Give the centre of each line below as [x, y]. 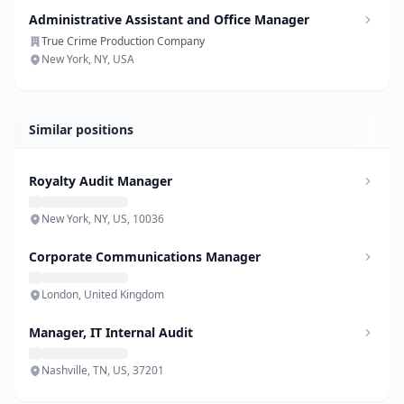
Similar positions [81, 129]
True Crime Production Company [123, 41]
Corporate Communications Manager [145, 257]
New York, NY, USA [88, 59]
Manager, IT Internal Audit [111, 332]
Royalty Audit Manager [101, 181]
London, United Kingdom [103, 294]
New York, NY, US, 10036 [103, 219]
